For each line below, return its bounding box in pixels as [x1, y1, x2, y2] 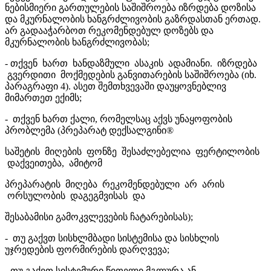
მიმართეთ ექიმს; [5, 92, 82, 103]
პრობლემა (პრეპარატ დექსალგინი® [5, 125, 174, 135]
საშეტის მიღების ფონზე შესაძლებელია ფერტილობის [5, 146, 260, 157]
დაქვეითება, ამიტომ [5, 157, 102, 168]
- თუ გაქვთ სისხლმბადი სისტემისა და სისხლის [5, 232, 219, 243]
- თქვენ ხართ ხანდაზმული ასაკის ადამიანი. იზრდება [5, 57, 257, 68]
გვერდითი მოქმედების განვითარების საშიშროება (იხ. [5, 69, 256, 80]
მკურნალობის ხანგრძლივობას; [5, 36, 149, 47]
